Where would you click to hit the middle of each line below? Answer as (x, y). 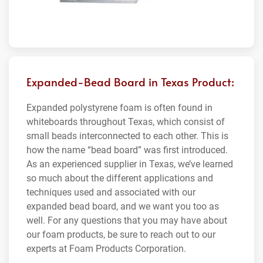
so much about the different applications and (120, 178)
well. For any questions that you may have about (127, 221)
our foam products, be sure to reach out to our (121, 235)
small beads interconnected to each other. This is (127, 136)
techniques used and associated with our (111, 193)
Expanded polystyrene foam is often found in (119, 108)
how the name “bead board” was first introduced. (127, 150)
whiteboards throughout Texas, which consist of (126, 122)
